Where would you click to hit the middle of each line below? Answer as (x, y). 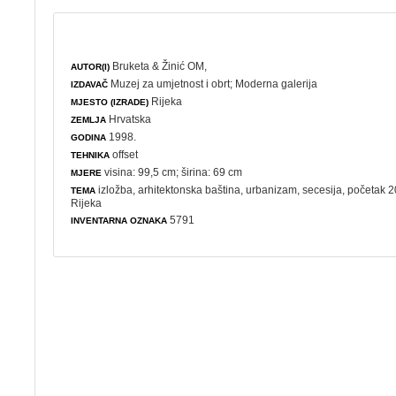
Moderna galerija (277, 84)
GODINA (89, 137)
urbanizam (272, 190)
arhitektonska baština (190, 190)
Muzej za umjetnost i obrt (171, 84)
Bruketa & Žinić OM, (160, 66)
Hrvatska (129, 119)
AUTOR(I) (91, 66)
